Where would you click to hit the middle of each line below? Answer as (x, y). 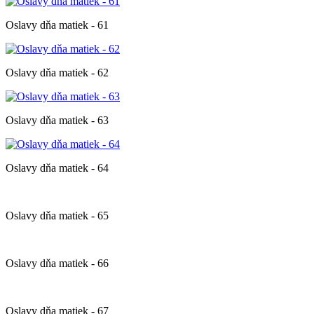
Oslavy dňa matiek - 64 (57, 168)
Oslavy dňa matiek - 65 (57, 215)
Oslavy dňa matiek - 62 (57, 72)
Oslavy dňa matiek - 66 (57, 263)
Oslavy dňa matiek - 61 (57, 25)
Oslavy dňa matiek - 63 (57, 120)
